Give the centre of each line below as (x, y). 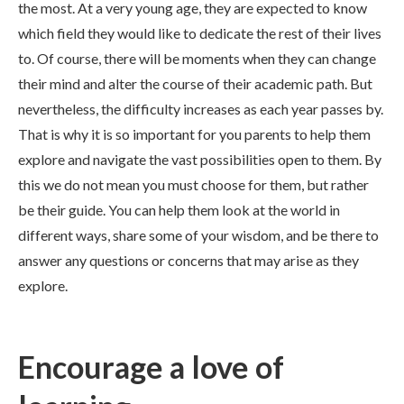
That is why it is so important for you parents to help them (194, 134)
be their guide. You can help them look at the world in (179, 210)
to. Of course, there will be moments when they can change (197, 58)
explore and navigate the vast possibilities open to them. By (200, 159)
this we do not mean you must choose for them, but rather (193, 184)
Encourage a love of (151, 367)
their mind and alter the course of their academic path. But (195, 83)
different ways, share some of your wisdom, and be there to (198, 235)
